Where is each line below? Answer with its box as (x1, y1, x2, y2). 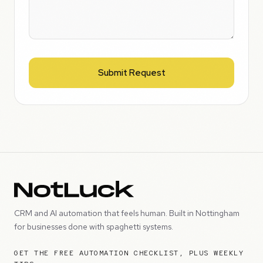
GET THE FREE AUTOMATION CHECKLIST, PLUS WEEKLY (14, 248, 244, 258)
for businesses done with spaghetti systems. (14, 221, 173, 232)
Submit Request (97, 67, 166, 79)
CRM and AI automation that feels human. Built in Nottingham (14, 208, 240, 218)
